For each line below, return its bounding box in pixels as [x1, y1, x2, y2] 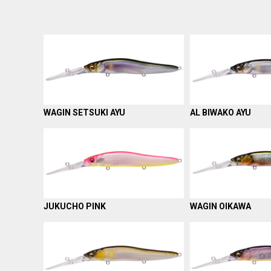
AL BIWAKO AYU [190, 107, 251, 117]
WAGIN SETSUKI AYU [44, 107, 125, 117]
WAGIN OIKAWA [190, 201, 251, 211]
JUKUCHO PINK [44, 201, 106, 211]
